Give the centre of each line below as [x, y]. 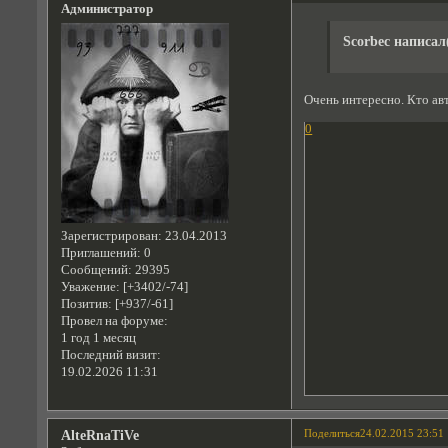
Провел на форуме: [114, 320]
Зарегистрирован [109, 235]
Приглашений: [100, 252]
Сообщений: [96, 269]
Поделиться [332, 432]
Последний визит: [110, 354]
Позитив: [86, 303]
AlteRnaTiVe [99, 434]
